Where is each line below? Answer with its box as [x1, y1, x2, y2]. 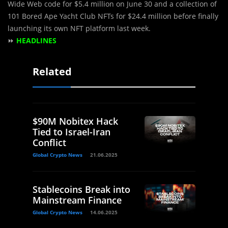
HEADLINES [16, 36, 56, 46]
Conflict [33, 136, 66, 149]
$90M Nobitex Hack [33, 115, 118, 128]
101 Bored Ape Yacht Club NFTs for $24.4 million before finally [8, 11, 218, 21]
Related [33, 65, 72, 79]
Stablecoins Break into [33, 183, 130, 196]
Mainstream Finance [33, 194, 122, 207]
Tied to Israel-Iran [33, 126, 110, 138]
